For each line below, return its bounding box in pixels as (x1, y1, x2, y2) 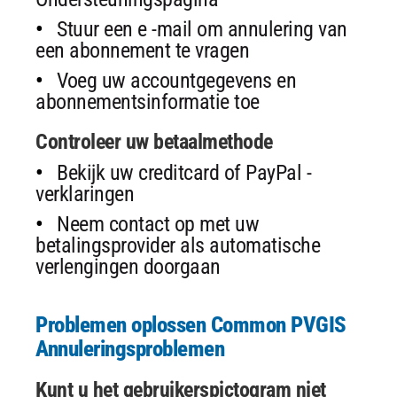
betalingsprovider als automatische (35, 232, 320, 258)
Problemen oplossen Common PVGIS (35, 311, 346, 338)
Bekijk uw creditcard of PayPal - (57, 160, 311, 185)
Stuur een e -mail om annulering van (57, 16, 347, 42)
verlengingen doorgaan (35, 253, 221, 279)
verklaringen (35, 181, 134, 206)
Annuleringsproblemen (35, 335, 224, 362)
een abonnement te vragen (35, 37, 249, 63)
